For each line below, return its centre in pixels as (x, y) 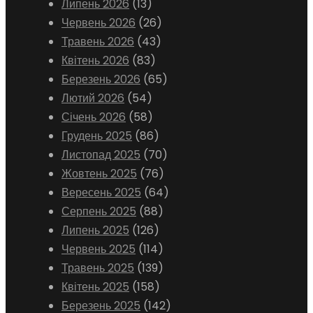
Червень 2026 (99, 23)
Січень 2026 (94, 117)
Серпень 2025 (99, 211)
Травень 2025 (98, 268)
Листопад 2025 (101, 155)
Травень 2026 (98, 42)
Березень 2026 (101, 79)
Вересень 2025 (101, 192)
